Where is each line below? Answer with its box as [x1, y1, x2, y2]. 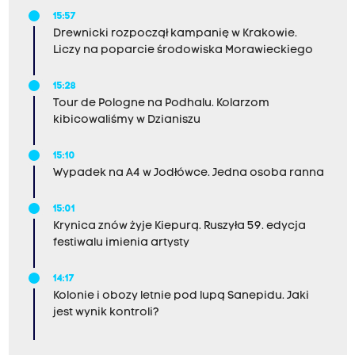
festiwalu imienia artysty [52, 237, 189, 250]
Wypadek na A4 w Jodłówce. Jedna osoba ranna [52, 167, 324, 180]
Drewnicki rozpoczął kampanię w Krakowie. [52, 28, 297, 40]
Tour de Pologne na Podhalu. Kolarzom [52, 97, 269, 110]
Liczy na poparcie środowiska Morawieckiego [52, 44, 313, 57]
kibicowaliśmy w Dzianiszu [52, 114, 200, 127]
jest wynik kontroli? [52, 307, 159, 319]
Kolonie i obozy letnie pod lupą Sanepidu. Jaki [52, 290, 309, 303]
